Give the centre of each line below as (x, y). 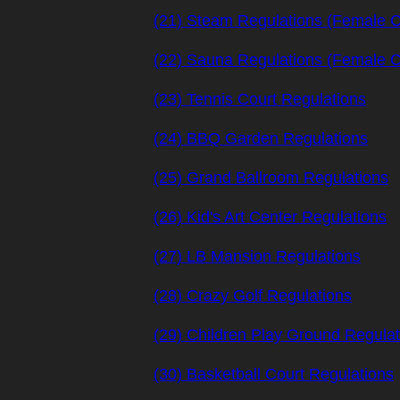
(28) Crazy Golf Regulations (253, 296)
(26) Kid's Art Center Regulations (270, 217)
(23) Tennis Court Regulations (260, 99)
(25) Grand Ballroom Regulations (271, 178)
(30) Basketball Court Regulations (274, 374)
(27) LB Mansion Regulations (257, 256)
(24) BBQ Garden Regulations (261, 138)
